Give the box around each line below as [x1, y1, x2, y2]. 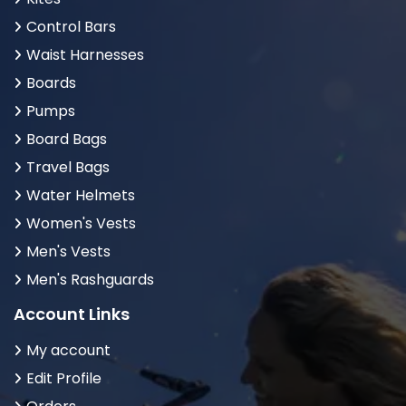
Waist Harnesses [26, 44, 144, 66]
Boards [26, 72, 76, 94]
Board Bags [26, 129, 107, 150]
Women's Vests [26, 213, 136, 235]
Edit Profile [26, 368, 101, 390]
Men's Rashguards [26, 269, 154, 291]
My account [26, 340, 111, 362]
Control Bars [26, 16, 116, 38]
